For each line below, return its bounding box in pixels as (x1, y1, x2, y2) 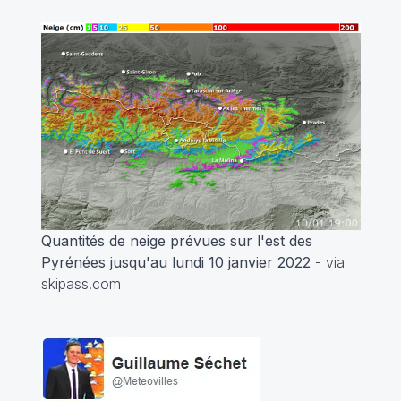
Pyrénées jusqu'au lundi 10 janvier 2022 (40, 252, 315, 271)
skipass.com (40, 274, 121, 293)
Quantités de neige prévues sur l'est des (40, 231, 312, 250)
